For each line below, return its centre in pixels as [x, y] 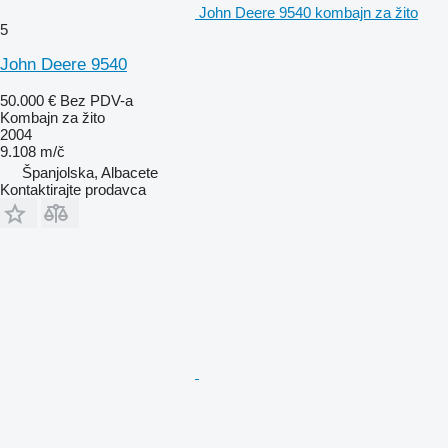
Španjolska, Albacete [90, 172]
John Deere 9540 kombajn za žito [308, 12]
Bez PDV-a [96, 100]
